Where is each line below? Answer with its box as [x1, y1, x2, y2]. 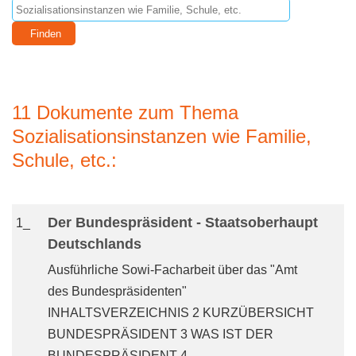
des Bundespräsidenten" [48, 284, 187, 298]
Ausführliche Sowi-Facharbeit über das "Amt [48, 263, 297, 277]
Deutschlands [48, 236, 141, 252]
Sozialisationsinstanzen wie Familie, [12, 126, 311, 147]
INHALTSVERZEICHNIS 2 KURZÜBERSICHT [48, 306, 314, 319]
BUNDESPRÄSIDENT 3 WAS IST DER [48, 327, 273, 341]
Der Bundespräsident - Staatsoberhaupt [48, 215, 318, 230]
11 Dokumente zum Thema [12, 102, 238, 123]
